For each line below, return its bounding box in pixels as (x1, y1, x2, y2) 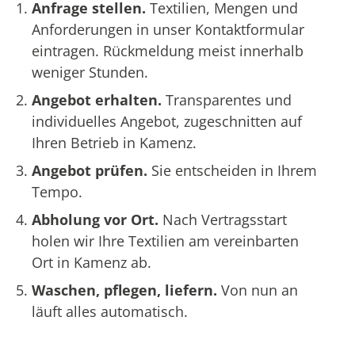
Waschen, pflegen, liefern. (32, 281, 221, 300)
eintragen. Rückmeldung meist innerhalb (32, 41, 303, 61)
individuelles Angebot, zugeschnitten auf (32, 112, 302, 132)
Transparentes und (166, 90, 292, 110)
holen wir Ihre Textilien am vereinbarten (32, 231, 299, 251)
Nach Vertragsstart (158, 210, 287, 230)
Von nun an (221, 281, 298, 300)
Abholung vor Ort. (32, 210, 158, 230)
